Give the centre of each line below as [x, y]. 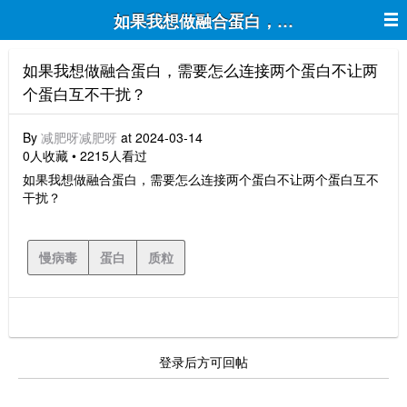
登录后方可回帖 [203, 362]
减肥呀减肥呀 [79, 137]
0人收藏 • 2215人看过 [85, 155]
